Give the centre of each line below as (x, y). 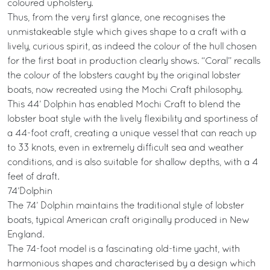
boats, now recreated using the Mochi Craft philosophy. (125, 90)
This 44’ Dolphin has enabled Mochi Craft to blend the (124, 105)
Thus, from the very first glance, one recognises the (116, 18)
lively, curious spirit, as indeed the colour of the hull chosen (132, 47)
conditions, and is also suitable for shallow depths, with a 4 (133, 163)
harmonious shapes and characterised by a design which (131, 264)
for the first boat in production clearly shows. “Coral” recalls (134, 61)
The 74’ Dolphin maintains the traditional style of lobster (126, 206)
